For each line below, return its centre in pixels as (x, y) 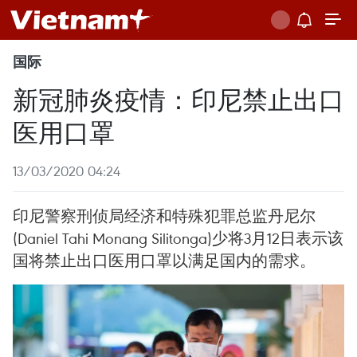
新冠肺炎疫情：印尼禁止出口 (178, 98)
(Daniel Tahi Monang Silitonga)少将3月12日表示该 (178, 238)
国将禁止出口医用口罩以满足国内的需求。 (164, 260)
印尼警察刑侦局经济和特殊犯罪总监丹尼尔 (164, 216)
